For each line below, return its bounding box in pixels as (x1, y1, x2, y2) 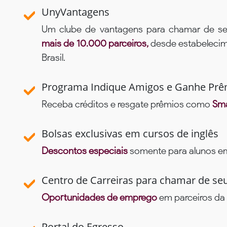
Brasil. (42, 52, 65, 64)
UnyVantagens (42, 5, 109, 19)
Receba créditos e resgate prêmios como (42, 98, 212, 110)
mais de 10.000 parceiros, (42, 37, 151, 50)
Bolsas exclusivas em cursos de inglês (42, 127, 218, 141)
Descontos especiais (42, 145, 128, 157)
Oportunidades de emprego (42, 192, 157, 204)
